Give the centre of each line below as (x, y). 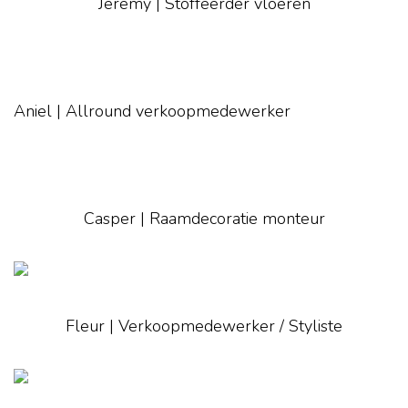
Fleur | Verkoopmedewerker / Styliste (204, 326)
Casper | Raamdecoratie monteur (204, 219)
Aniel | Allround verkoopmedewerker (152, 112)
